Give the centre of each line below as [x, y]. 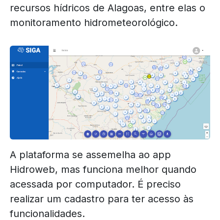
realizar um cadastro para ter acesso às [102, 199]
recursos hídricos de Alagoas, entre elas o [108, 8]
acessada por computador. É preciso [95, 184]
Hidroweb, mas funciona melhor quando [103, 170]
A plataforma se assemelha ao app [90, 155]
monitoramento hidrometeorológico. [94, 22]
